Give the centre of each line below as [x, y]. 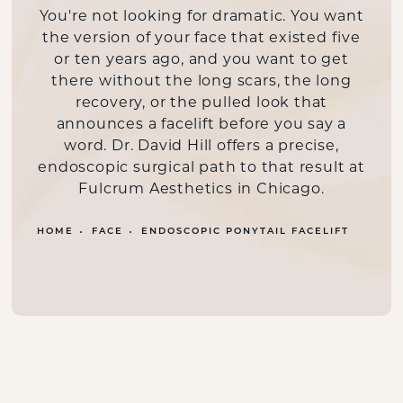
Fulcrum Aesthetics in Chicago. [201, 189]
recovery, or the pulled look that [201, 103]
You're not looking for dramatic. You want [201, 17]
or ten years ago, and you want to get [201, 60]
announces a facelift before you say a [201, 125]
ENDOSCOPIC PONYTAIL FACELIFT [245, 231]
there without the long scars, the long [201, 81]
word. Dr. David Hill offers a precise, [201, 146]
